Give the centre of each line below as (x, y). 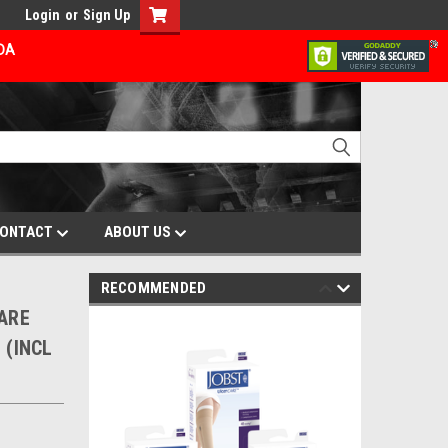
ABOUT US (139, 232)
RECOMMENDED (153, 288)
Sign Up (106, 15)
